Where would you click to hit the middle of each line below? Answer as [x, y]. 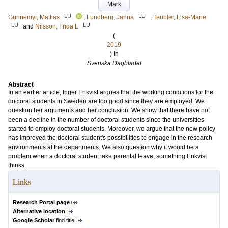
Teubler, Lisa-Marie [180, 17]
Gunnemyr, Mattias [34, 17]
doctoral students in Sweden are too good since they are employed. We [106, 101]
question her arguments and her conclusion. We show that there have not [109, 110]
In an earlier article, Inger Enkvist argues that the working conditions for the [111, 92]
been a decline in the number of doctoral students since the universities [106, 120]
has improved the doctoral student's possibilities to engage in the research [110, 138]
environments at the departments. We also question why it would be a [104, 147]
